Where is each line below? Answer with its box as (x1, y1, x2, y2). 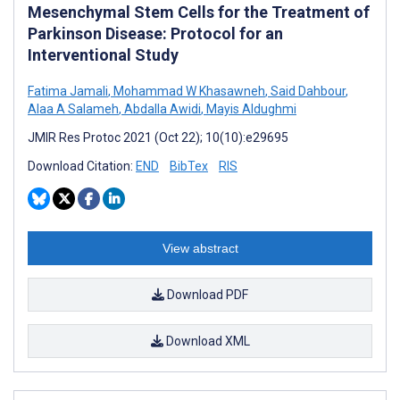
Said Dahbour (268, 83, 346, 98)
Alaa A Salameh (28, 101, 119, 116)
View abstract (162, 240, 238, 255)
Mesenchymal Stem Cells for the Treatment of (28, 2, 370, 21)
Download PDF (164, 287, 248, 302)
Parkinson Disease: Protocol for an (28, 23, 283, 43)
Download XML (162, 333, 250, 348)
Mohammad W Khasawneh (111, 83, 265, 98)
